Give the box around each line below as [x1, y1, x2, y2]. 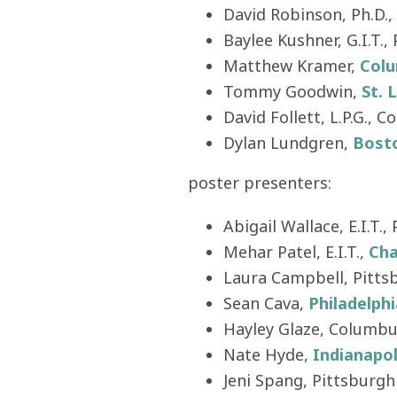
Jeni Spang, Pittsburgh [223, 370, 395, 391]
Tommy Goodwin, [223, 81, 362, 102]
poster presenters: [188, 172, 331, 193]
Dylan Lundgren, [223, 132, 353, 153]
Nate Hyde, [223, 344, 313, 365]
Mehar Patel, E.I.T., [223, 241, 369, 262]
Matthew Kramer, [223, 55, 360, 76]
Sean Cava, [223, 292, 308, 314]
